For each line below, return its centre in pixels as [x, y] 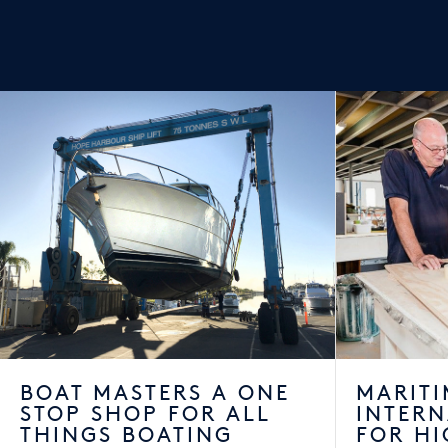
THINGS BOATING [126, 435]
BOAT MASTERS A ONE [155, 393]
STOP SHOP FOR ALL [145, 414]
